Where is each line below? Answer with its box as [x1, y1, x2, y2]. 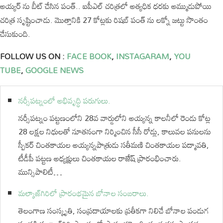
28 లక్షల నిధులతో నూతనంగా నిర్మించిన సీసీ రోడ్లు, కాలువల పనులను [18, 123, 211, 139]
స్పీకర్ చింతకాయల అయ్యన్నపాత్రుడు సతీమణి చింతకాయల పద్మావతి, [18, 137, 209, 153]
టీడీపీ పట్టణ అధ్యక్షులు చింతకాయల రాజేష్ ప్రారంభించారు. [18, 150, 181, 166]
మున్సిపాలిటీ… [18, 164, 62, 180]
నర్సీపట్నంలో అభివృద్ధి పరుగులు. [18, 93, 111, 109]
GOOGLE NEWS [23, 62, 84, 78]
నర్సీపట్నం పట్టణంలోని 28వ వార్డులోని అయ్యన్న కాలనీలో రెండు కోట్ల [18, 110, 211, 126]
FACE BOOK [65, 48, 111, 64]
